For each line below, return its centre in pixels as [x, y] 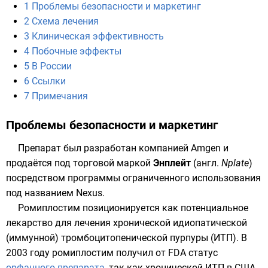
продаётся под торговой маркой [80, 163]
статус [202, 253]
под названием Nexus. [55, 193]
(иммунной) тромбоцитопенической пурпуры [107, 238]
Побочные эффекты [77, 51]
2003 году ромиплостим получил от [87, 253]
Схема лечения [65, 21]
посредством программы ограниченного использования [133, 178]
